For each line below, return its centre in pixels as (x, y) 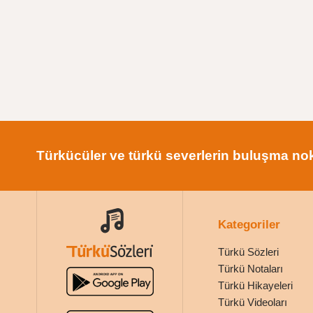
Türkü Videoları (253, 302)
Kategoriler (249, 225)
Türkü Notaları (250, 269)
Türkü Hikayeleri (255, 285)
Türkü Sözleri (248, 252)
